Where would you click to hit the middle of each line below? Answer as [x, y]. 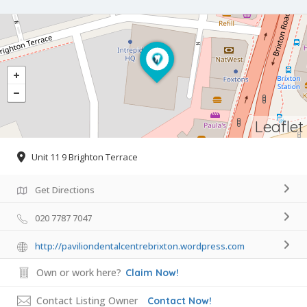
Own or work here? [79, 273]
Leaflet [279, 127]
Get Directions [65, 190]
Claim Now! [152, 273]
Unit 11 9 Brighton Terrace [85, 157]
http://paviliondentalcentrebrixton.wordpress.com [140, 246]
